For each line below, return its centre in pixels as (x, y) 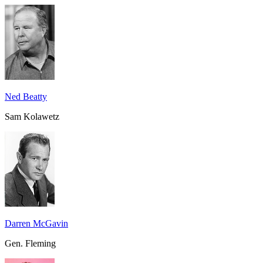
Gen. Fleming (30, 243)
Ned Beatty (26, 96)
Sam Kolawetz (32, 116)
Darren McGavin (36, 223)
